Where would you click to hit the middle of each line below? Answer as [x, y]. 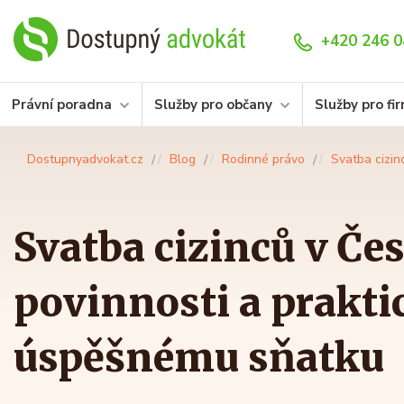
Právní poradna [62, 105]
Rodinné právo [263, 160]
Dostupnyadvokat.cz [85, 160]
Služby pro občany [213, 105]
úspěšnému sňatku [199, 358]
